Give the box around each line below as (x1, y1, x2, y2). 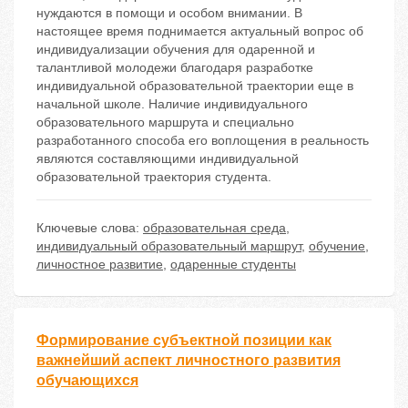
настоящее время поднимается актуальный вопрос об (36, 24, 363, 39)
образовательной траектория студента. (36, 169, 271, 185)
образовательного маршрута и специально (36, 115, 294, 130)
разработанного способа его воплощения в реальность (36, 133, 369, 148)
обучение (309, 239, 365, 254)
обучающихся (36, 372, 138, 389)
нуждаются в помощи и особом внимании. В (36, 5, 302, 21)
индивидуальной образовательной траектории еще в (36, 78, 353, 94)
